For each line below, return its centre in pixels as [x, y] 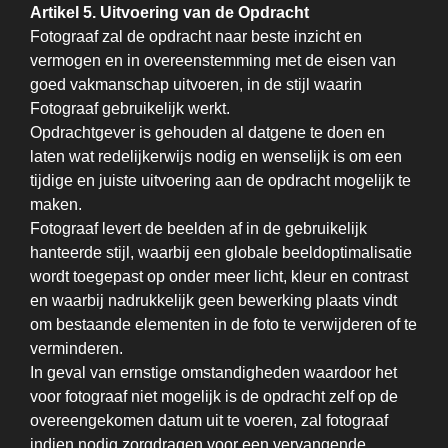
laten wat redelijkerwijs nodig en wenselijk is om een [216, 156]
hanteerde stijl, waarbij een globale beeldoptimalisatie [221, 252]
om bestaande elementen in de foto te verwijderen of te [223, 324]
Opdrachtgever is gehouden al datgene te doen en [207, 132]
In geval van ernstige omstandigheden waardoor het [213, 372]
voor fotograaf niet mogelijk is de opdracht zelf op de [214, 396]
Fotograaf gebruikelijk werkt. [130, 108]
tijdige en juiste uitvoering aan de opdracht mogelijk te [220, 180]
